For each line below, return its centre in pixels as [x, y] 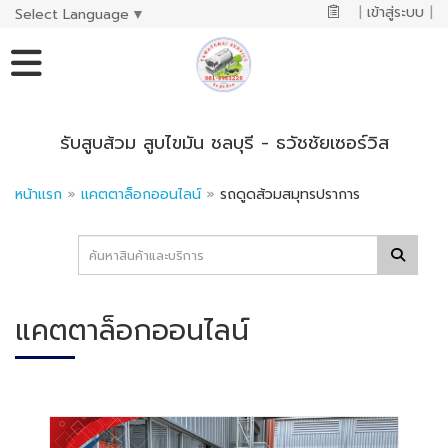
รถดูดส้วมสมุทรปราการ [287, 194]
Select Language [72, 14]
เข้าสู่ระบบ [395, 12]
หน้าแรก [38, 194]
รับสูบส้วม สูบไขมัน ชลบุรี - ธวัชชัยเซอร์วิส [224, 143]
